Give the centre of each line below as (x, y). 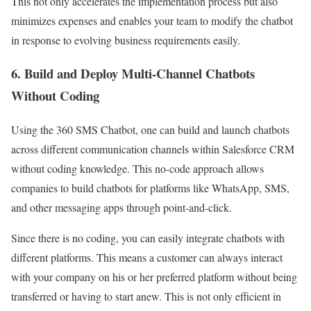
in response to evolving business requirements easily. (126, 40)
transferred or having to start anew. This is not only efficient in (146, 296)
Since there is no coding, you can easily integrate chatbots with (148, 238)
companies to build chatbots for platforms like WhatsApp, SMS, (150, 188)
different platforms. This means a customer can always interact (147, 258)
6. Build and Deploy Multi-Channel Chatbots (133, 74)
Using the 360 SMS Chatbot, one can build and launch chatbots (150, 130)
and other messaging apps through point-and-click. (121, 208)
